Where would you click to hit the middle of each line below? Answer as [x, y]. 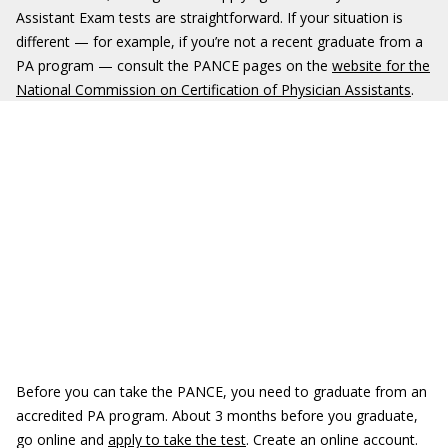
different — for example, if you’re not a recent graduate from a [219, 41]
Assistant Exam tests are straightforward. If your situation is [209, 17]
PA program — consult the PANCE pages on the [174, 65]
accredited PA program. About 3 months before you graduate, [217, 415]
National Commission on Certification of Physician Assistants [213, 89]
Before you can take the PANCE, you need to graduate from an [221, 391]
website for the [381, 65]
